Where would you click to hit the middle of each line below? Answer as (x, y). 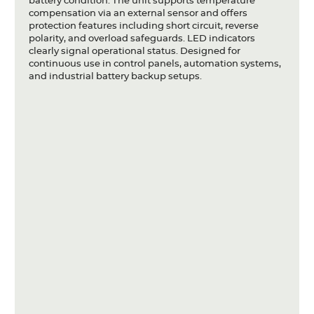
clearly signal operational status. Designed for (134, 51)
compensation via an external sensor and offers (138, 13)
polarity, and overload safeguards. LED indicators (142, 39)
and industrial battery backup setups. (115, 76)
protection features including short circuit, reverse (143, 26)
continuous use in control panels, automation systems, (155, 64)
